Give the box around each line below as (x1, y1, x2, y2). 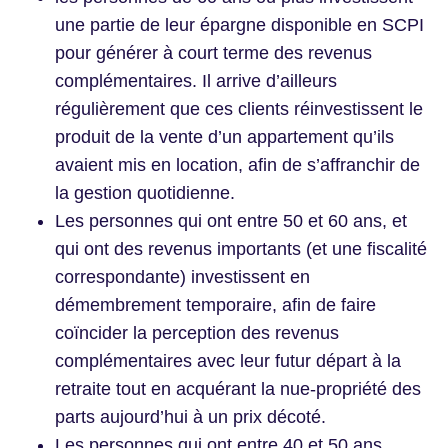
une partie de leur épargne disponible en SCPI (55, 15, 424, 36)
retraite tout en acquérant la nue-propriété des (55, 379, 421, 400)
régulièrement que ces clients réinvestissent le (55, 99, 423, 120)
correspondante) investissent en (55, 267, 310, 288)
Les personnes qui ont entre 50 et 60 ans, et (55, 211, 407, 232)
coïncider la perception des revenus (55, 323, 339, 344)
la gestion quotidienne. (55, 183, 240, 204)
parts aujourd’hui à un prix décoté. (55, 407, 326, 428)
